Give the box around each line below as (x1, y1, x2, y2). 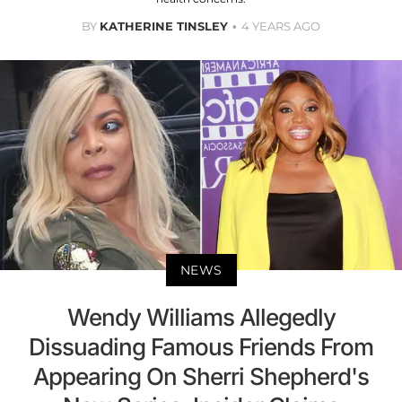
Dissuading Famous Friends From (29, 333, 373, 362)
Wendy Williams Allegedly (66, 303, 336, 332)
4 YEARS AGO (241, 18, 320, 33)
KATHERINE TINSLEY (100, 18, 228, 33)
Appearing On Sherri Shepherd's (33, 363, 369, 391)
